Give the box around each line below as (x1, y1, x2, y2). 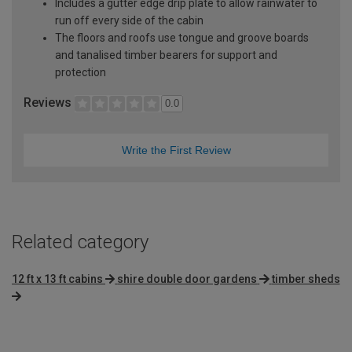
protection (55, 66, 106, 79)
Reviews (24, 95, 75, 111)
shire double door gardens (117, 272, 258, 285)
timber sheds (271, 272, 340, 285)
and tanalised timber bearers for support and (55, 49, 277, 62)
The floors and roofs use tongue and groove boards (55, 31, 309, 45)
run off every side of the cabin (55, 14, 203, 27)
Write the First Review (121, 143, 231, 156)
